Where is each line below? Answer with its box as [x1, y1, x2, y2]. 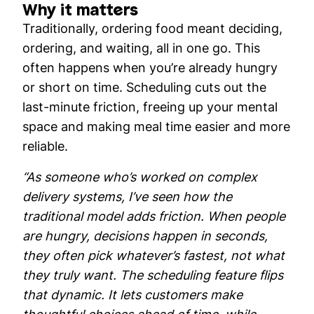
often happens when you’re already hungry [22, 60, 278, 75]
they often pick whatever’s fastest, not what [22, 247, 285, 263]
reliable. [22, 138, 68, 153]
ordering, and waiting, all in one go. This [22, 40, 260, 55]
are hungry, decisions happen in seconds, [22, 228, 268, 243]
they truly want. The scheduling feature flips [22, 267, 283, 282]
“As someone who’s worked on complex [22, 169, 257, 184]
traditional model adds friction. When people [22, 208, 285, 224]
